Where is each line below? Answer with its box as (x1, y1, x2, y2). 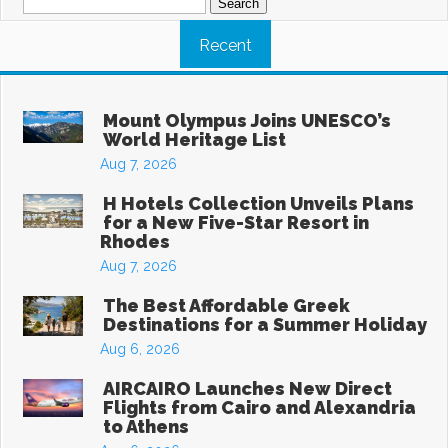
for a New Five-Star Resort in (103, 212, 369, 234)
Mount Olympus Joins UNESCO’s (103, 110, 391, 132)
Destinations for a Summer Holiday (103, 314, 427, 336)
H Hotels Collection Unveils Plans (103, 193, 414, 215)
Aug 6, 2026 (100, 341, 180, 358)
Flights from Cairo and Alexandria (103, 397, 416, 419)
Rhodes (100, 231, 170, 253)
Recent (198, 36, 252, 56)
